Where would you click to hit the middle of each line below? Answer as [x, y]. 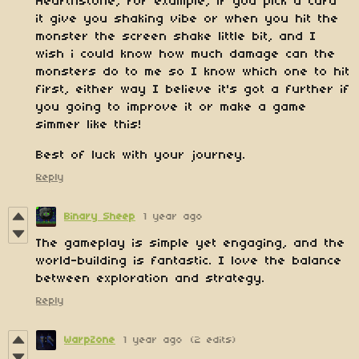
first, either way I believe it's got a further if [193, 90]
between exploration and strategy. [154, 279]
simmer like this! [92, 125]
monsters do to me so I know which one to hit [193, 73]
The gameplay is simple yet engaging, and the [191, 244]
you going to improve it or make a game [171, 108]
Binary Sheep [100, 217]
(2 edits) [214, 341]
